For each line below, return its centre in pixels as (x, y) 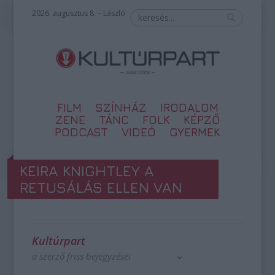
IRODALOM (189, 107)
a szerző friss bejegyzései (82, 256)
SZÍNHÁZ (121, 107)
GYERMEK (195, 132)
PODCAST (81, 132)
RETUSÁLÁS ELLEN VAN (101, 187)
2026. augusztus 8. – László (79, 13)
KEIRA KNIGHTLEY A (87, 171)
